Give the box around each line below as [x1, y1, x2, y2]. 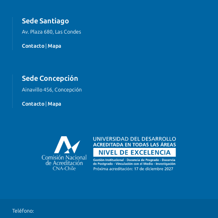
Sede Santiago [22, 16, 69, 25]
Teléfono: [12, 207, 34, 214]
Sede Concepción [22, 74, 78, 83]
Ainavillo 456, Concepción [22, 86, 82, 93]
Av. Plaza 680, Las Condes [22, 29, 81, 36]
